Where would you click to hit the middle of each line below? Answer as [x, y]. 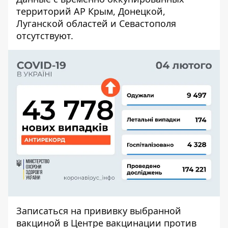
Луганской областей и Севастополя [96, 23]
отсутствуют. [45, 35]
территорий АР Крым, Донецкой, [91, 11]
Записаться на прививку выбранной [99, 211]
